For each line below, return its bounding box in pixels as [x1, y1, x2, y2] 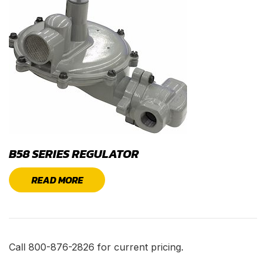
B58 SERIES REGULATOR [9, 144, 139, 163]
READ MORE [31, 172, 83, 187]
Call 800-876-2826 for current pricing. [9, 240, 183, 253]
